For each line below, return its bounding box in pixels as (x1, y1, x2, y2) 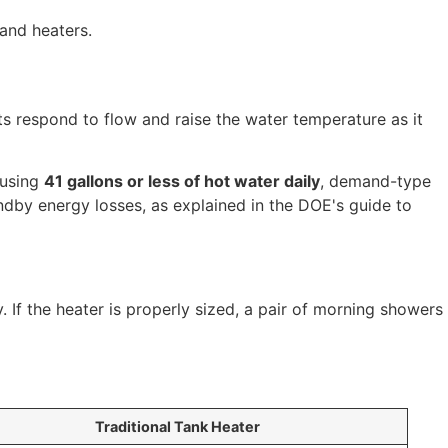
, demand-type (320, 170, 431, 191)
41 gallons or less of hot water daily (44, 170, 320, 191)
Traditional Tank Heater (94, 418, 260, 436)
